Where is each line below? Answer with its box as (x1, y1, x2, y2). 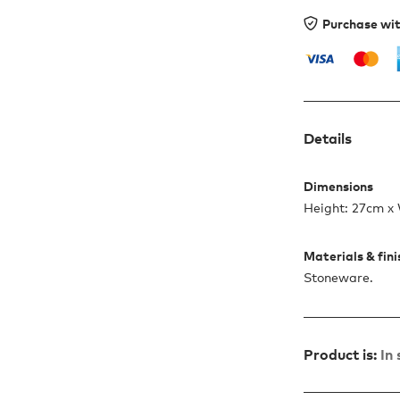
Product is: (304, 346, 378, 364)
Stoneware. (304, 270, 374, 286)
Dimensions (304, 179, 374, 195)
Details (304, 129, 353, 148)
